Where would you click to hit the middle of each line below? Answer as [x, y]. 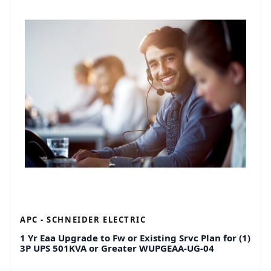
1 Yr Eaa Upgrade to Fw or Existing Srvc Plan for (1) [135, 238]
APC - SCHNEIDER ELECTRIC [83, 220]
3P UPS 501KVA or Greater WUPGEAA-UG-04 [117, 248]
